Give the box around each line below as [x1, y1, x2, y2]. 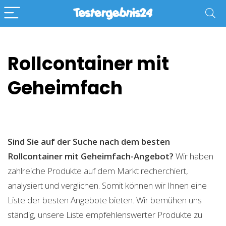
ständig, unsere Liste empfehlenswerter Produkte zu [8, 209, 202, 220]
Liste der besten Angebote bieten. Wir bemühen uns [8, 194, 202, 206]
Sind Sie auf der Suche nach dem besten [8, 136, 170, 147]
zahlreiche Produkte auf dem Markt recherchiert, [8, 165, 188, 177]
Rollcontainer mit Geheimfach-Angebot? [8, 150, 174, 162]
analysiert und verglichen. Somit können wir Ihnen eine [8, 180, 207, 191]
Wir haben [174, 150, 213, 162]
